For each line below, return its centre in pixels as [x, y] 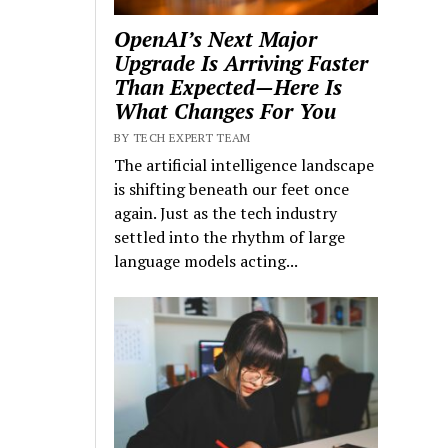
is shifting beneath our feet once [232, 189]
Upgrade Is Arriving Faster [241, 63]
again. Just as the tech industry [226, 213]
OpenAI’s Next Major [216, 39]
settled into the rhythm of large [230, 237]
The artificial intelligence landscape [244, 165]
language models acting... [206, 261]
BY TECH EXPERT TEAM [182, 138]
